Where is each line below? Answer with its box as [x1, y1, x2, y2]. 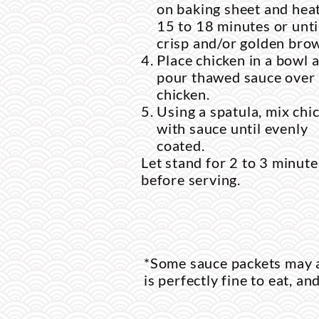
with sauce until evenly [157, 120, 308, 137]
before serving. [141, 171, 241, 188]
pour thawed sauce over [157, 68, 315, 85]
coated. [157, 137, 205, 154]
